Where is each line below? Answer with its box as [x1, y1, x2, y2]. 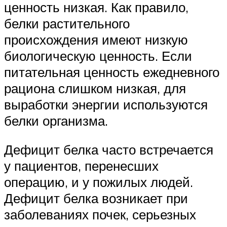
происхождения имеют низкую [4, 31, 188, 48]
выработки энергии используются [4, 96, 208, 112]
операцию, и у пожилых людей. [4, 174, 193, 191]
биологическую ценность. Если [4, 47, 192, 64]
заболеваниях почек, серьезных [4, 206, 196, 223]
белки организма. [4, 112, 111, 129]
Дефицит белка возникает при [4, 190, 188, 207]
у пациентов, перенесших [4, 158, 159, 174]
